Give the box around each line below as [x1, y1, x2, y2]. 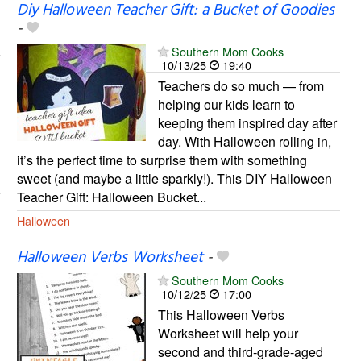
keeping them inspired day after [157, 113, 337, 132]
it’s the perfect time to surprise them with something [16, 150, 307, 169]
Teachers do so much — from [157, 76, 324, 95]
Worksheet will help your [157, 324, 298, 343]
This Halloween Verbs [157, 305, 284, 325]
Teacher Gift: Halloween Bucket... [16, 187, 206, 206]
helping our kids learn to [157, 94, 295, 114]
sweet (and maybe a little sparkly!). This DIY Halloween [16, 168, 332, 188]
